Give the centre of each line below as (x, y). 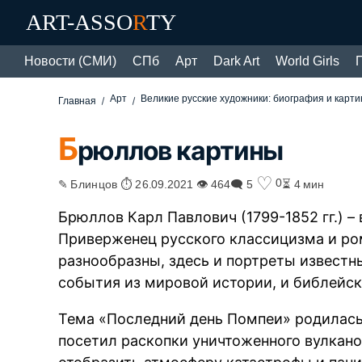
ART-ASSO (79, 22)
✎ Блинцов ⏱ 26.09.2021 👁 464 (145, 183)
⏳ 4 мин (303, 183)
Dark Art (236, 61)
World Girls (307, 61)
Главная (78, 101)
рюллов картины (181, 150)
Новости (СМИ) (70, 61)
